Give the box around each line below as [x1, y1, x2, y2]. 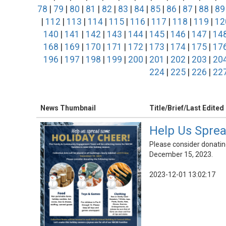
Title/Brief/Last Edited [149, 104, 224, 112]
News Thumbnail [40, 104, 96, 112]
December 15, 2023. [149, 150, 213, 159]
